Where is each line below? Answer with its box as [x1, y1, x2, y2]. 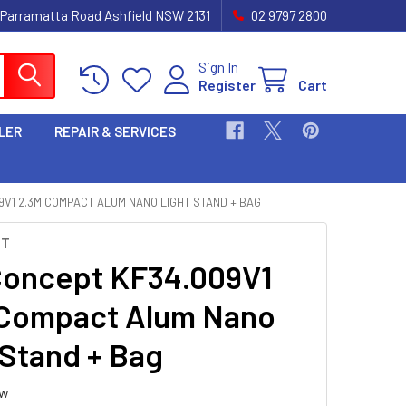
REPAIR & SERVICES [54, 123, 176, 140]
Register [198, 75, 256, 93]
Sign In [198, 57, 238, 75]
